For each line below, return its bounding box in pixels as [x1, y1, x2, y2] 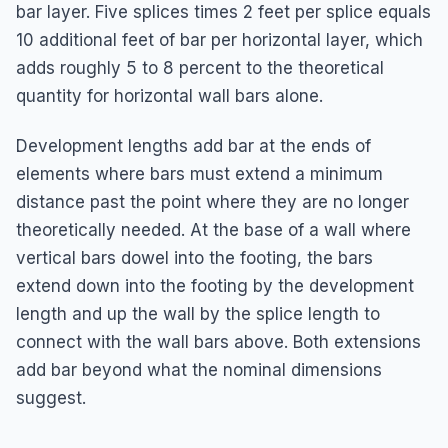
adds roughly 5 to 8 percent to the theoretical [16, 57, 384, 78]
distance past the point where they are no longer [16, 191, 409, 212]
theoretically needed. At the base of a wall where [16, 219, 411, 240]
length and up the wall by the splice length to [16, 303, 380, 324]
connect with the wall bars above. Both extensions [16, 331, 421, 352]
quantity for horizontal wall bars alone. [16, 85, 323, 106]
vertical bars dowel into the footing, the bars [16, 247, 373, 268]
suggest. [16, 387, 86, 408]
